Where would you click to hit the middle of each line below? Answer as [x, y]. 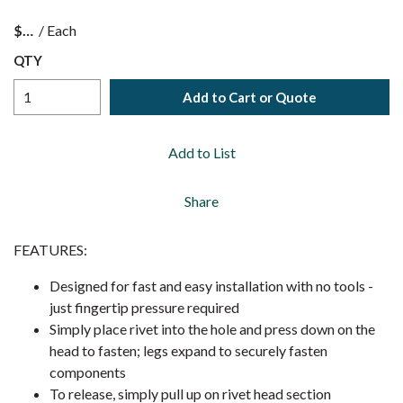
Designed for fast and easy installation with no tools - [211, 286]
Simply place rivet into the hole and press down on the [212, 329]
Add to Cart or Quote [250, 97]
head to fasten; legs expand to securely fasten [188, 350]
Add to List [201, 152]
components [88, 372]
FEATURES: [50, 250]
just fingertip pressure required [144, 307]
